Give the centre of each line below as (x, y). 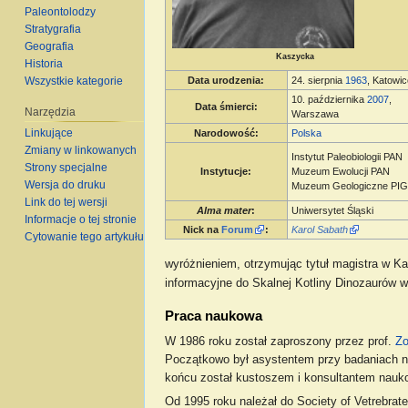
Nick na (203, 229)
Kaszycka (295, 56)
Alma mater (224, 210)
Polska (307, 133)
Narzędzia (51, 112)
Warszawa (316, 113)
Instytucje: (226, 171)
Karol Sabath (320, 229)
